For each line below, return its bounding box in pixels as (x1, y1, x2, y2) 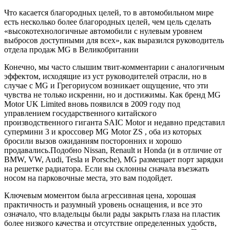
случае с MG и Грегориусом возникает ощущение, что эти (4, 81, 208, 90)
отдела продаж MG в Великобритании (4, 45, 139, 54)
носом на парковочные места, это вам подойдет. (4, 173, 172, 182)
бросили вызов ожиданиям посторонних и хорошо (4, 136, 182, 145)
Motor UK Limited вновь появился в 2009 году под (4, 99, 180, 108)
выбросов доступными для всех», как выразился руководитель (4, 35, 224, 45)
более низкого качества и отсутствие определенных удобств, (4, 218, 217, 227)
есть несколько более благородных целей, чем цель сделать (4, 17, 211, 26)
